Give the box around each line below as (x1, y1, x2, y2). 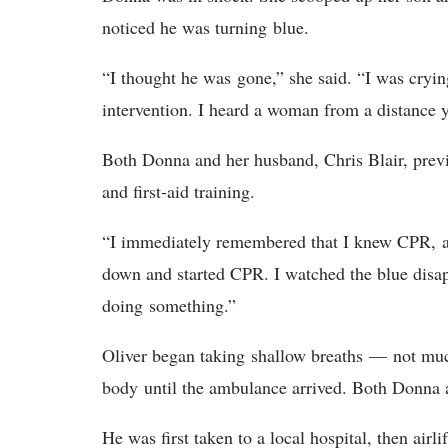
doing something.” (102, 293, 242, 318)
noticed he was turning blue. (102, 15, 315, 40)
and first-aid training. (102, 179, 261, 204)
